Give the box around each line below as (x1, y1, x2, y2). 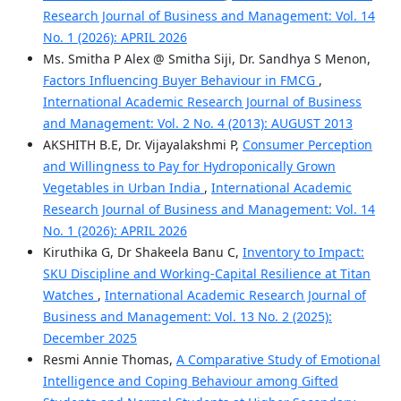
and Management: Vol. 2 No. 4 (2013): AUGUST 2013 (42, 114, 353, 132)
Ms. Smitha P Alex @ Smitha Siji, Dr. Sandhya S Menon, (42, 49, 371, 67)
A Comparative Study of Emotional (175, 350, 380, 368)
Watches (42, 286, 98, 303)
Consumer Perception (242, 135, 372, 153)
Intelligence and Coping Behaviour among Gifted (42, 371, 338, 389)
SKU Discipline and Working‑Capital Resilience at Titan (42, 264, 371, 282)
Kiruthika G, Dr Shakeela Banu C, (42, 243, 243, 260)
